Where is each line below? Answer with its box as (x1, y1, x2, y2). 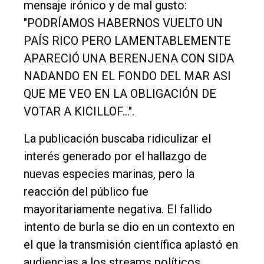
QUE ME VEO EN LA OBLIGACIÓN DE (24, 87, 216, 101)
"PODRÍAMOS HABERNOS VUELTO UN (24, 16, 223, 31)
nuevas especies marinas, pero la (24, 167, 194, 181)
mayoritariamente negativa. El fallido (24, 202, 212, 217)
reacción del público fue (24, 184, 148, 199)
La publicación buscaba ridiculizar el (24, 131, 211, 146)
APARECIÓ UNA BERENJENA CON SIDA (24, 51, 234, 66)
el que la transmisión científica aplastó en (24, 237, 238, 252)
